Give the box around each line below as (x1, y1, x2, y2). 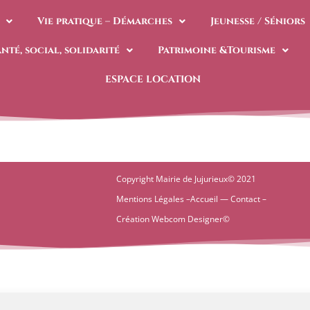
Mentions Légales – (116, 193, 191, 205)
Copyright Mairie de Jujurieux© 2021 (116, 173, 257, 185)
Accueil (190, 193, 219, 205)
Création (116, 213, 152, 225)
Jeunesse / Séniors (210, 15, 306, 28)
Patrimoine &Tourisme (158, 44, 276, 57)
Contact (230, 193, 261, 205)
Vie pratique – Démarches (37, 15, 173, 28)
